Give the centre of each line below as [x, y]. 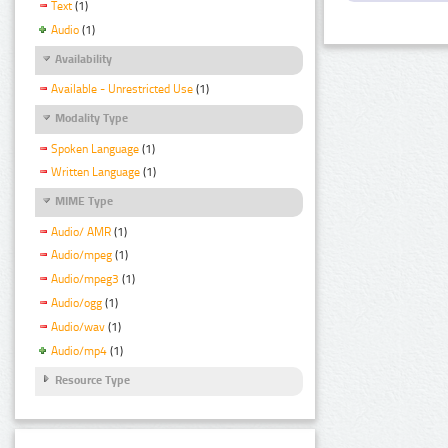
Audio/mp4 [79, 350]
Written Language [95, 172]
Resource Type [92, 379]
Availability [83, 59]
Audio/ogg [76, 303]
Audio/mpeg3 [85, 279]
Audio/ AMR [81, 231]
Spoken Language [95, 148]
